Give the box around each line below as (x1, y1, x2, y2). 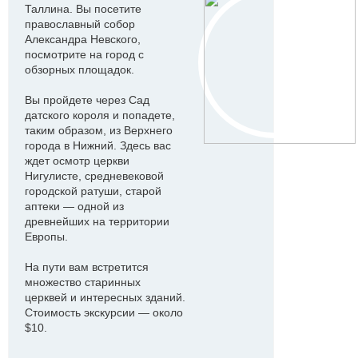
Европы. (25, 230, 68, 243)
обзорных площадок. (25, 63, 134, 76)
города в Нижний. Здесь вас (25, 139, 171, 152)
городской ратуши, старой (25, 185, 161, 197)
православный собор (25, 18, 135, 30)
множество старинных (25, 276, 141, 288)
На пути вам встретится (25, 261, 149, 273)
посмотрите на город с (25, 48, 144, 61)
